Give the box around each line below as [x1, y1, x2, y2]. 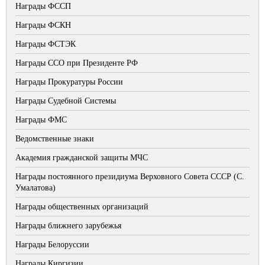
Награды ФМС [15, 115, 67, 124]
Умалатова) [15, 183, 56, 192]
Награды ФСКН [15, 21, 71, 30]
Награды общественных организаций [15, 202, 148, 211]
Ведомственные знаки [15, 134, 94, 143]
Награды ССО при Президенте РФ [15, 59, 138, 67]
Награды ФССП [15, 2, 71, 11]
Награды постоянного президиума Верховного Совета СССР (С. [15, 172, 244, 181]
